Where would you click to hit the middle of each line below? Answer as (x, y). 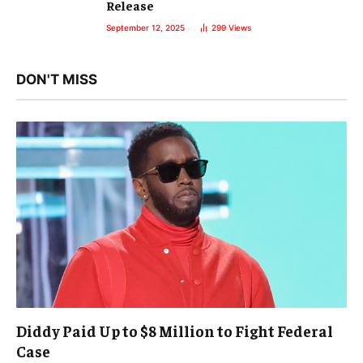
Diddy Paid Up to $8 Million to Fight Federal (175, 330)
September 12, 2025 (145, 28)
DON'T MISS (57, 80)
